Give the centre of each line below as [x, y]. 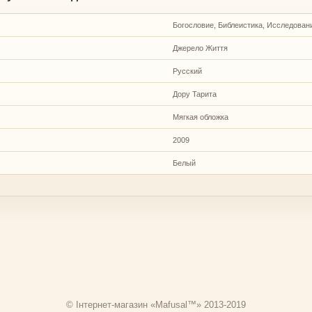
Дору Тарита [195, 94]
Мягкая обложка [201, 117]
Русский [187, 71]
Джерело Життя [200, 48]
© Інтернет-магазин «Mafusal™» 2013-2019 [156, 304]
